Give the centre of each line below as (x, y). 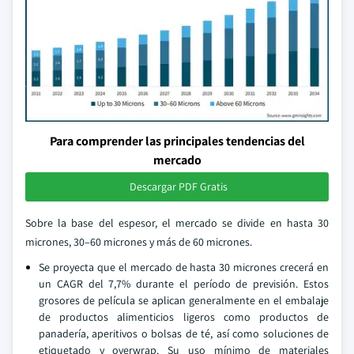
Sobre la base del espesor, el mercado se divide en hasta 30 (177, 223)
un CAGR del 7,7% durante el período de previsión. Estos (184, 284)
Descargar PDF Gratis (179, 186)
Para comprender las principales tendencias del (177, 141)
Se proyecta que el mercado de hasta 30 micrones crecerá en (184, 267)
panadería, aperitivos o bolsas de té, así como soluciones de (184, 333)
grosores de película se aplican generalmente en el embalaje (184, 300)
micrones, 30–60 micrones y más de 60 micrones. (139, 242)
